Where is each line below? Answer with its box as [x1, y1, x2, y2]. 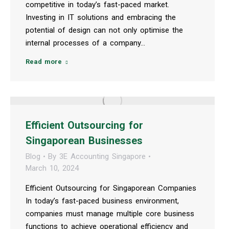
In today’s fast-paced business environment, [26, 196, 179, 205]
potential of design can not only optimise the [26, 25, 183, 35]
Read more [26, 57, 62, 65]
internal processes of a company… [26, 38, 145, 48]
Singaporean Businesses [26, 134, 143, 147]
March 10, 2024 [26, 163, 79, 173]
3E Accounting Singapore [59, 151, 146, 161]
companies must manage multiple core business [26, 209, 194, 218]
